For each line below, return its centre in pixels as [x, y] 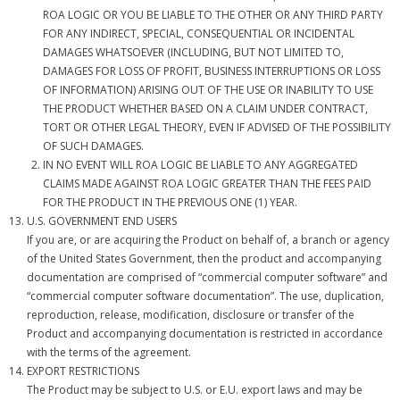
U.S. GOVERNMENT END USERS [102, 221]
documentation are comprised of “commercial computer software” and [207, 277]
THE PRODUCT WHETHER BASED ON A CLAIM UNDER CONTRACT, [205, 108]
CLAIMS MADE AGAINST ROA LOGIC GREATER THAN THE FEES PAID [207, 183]
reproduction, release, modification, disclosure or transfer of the [191, 315]
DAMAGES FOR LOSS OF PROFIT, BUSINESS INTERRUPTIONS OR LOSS [212, 71]
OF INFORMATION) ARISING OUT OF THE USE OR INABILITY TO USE [208, 90]
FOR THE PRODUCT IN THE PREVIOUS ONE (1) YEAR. [170, 202]
